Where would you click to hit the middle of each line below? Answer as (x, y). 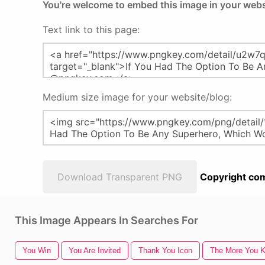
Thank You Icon (165, 251)
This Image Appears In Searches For (106, 220)
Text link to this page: (91, 30)
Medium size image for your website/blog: (137, 97)
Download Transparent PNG (120, 177)
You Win (37, 251)
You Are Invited (95, 251)
